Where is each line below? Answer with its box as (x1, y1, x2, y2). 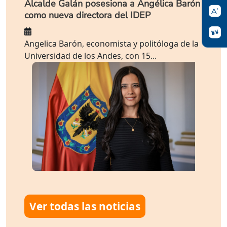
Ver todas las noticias (29, 199, 140, 213)
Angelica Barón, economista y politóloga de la (24, 38, 199, 50)
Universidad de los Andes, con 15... (24, 50, 157, 62)
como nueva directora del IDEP (24, 9, 150, 22)
